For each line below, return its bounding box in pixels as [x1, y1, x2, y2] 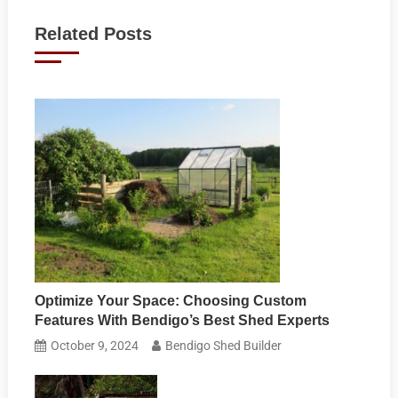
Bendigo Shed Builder [165, 338, 283, 353]
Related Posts [34, 23, 152, 44]
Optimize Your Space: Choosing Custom [35, 292, 307, 308]
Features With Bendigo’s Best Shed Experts [35, 312, 330, 328]
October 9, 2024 [51, 338, 139, 353]
